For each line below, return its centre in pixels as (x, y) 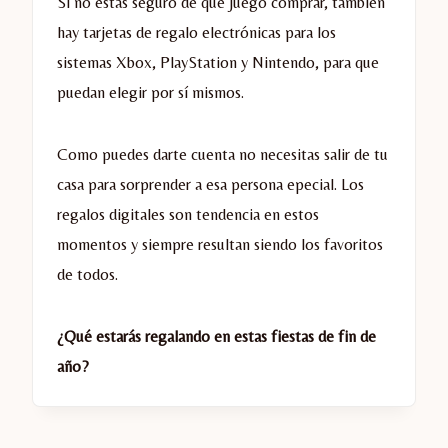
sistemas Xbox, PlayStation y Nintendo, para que (218, 63)
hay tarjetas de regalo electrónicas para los (196, 33)
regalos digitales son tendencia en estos (188, 215)
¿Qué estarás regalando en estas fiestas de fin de (216, 337)
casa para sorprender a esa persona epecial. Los (210, 185)
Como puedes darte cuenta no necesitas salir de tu (222, 155)
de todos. (87, 275)
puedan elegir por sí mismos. (150, 93)
